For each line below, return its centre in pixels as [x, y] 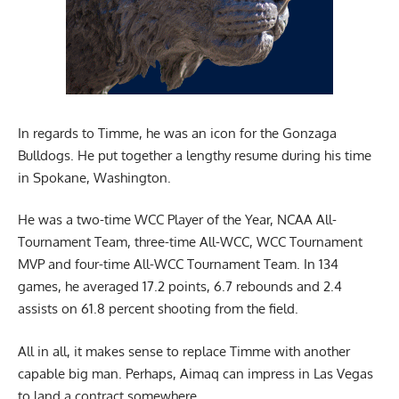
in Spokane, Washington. [94, 177]
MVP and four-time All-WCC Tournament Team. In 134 [178, 265]
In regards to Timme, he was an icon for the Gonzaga [177, 133]
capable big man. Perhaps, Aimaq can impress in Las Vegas [195, 373]
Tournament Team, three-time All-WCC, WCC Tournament [190, 242]
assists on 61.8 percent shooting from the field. [158, 309]
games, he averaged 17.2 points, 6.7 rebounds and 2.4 [180, 287]
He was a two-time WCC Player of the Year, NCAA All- [177, 220]
